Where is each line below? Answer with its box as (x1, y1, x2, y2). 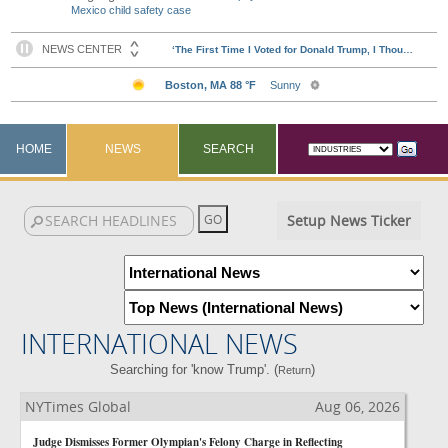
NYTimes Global (25, 397, 131, 416)
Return (278, 364, 312, 376)
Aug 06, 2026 (315, 397, 400, 416)
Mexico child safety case (71, 4, 192, 16)
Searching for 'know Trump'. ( (110, 362, 279, 377)
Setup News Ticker (286, 211, 411, 230)
